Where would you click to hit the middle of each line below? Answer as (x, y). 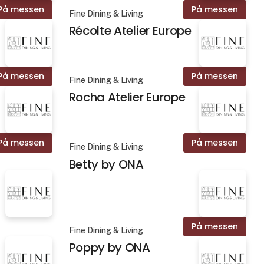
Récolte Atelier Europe (130, 31)
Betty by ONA (106, 164)
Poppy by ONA (109, 247)
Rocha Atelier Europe (127, 98)
